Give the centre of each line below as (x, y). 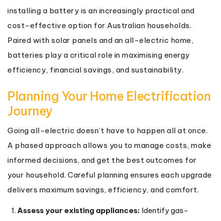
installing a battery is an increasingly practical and (101, 10)
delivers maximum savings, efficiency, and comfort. (103, 189)
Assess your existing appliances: (79, 210)
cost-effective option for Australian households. (99, 25)
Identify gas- (164, 210)
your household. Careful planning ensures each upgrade (110, 175)
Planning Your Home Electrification (109, 96)
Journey (30, 111)
